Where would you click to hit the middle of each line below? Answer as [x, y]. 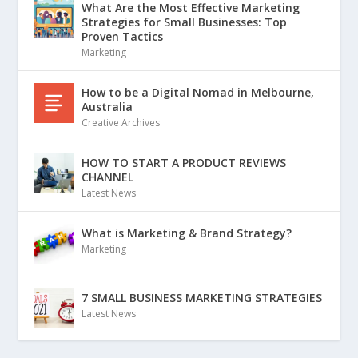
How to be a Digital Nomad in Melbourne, [198, 92]
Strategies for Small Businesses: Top [185, 22]
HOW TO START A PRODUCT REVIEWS [184, 163]
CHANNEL [108, 177]
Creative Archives [121, 123]
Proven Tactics [123, 36]
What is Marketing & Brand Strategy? [187, 233]
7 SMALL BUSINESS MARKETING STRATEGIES [202, 298]
